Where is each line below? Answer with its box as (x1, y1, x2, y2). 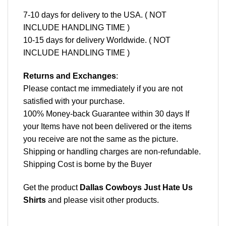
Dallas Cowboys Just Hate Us (80, 183, 193, 192)
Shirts (23, 195, 46, 204)
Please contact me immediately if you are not (23, 84, 183, 93)
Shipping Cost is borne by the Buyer (23, 159, 152, 168)
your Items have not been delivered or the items (23, 122, 192, 131)
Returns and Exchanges (23, 71, 116, 80)
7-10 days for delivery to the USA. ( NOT (23, 11, 166, 20)
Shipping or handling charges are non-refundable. (23, 147, 201, 156)
